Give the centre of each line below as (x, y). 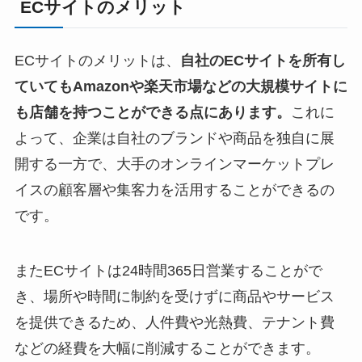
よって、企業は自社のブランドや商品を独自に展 (174, 139)
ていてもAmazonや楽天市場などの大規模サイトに (181, 87)
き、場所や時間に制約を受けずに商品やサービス (174, 296)
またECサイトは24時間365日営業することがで (168, 270)
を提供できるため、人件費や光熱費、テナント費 (174, 322)
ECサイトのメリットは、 (97, 61)
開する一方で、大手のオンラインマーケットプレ (174, 164)
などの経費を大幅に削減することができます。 (167, 348)
